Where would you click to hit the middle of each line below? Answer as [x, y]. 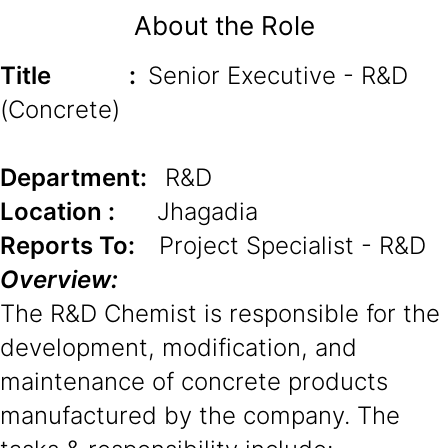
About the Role [224, 25]
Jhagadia [186, 211]
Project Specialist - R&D [292, 245]
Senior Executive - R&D [278, 75]
